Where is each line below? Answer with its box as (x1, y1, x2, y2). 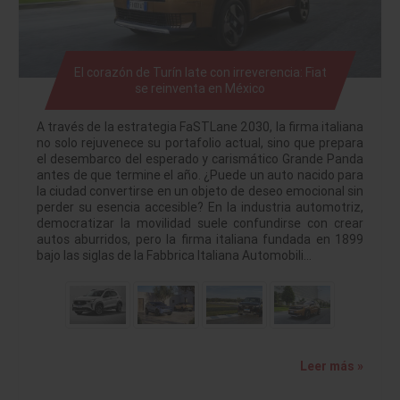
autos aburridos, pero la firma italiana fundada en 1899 (37, 231, 363, 248)
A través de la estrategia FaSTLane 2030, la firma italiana (37, 119, 363, 136)
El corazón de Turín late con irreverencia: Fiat (73, 64, 327, 81)
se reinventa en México (134, 80, 265, 97)
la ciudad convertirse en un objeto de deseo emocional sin (37, 183, 363, 200)
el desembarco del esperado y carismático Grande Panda (37, 151, 363, 168)
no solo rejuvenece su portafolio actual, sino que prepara (37, 135, 363, 152)
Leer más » (300, 357, 363, 374)
